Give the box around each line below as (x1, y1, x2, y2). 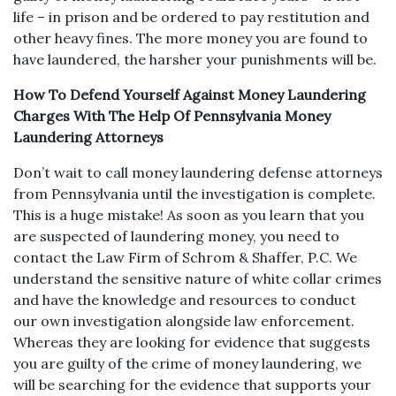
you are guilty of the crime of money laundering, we (13, 354, 362, 372)
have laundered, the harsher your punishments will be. (13, 50, 377, 68)
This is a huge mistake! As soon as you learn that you (13, 206, 364, 224)
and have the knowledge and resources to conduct (13, 291, 356, 308)
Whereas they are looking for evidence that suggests (13, 333, 370, 351)
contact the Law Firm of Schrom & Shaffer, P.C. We (13, 248, 357, 266)
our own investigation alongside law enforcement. (13, 312, 354, 330)
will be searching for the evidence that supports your (13, 376, 371, 393)
